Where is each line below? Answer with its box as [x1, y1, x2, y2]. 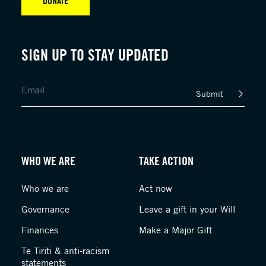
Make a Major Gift [139, 224, 212, 236]
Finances [21, 224, 58, 236]
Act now [139, 182, 172, 194]
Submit [196, 88, 224, 99]
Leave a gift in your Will [139, 203, 235, 215]
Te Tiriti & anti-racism [21, 245, 109, 256]
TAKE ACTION [139, 153, 194, 168]
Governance [21, 203, 69, 215]
